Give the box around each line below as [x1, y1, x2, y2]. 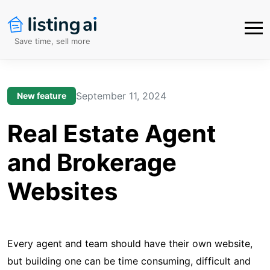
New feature [17, 90, 66, 101]
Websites [7, 177, 118, 206]
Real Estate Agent [7, 119, 216, 148]
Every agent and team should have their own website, [7, 237, 253, 250]
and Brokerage [7, 148, 177, 177]
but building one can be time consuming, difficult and [7, 255, 251, 267]
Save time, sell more [14, 36, 90, 46]
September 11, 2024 [76, 90, 166, 102]
